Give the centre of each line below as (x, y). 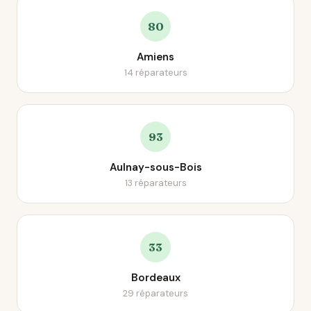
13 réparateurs (155, 183)
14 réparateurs (155, 73)
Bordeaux (155, 278)
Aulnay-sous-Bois (155, 167)
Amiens (155, 57)
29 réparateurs (155, 293)
